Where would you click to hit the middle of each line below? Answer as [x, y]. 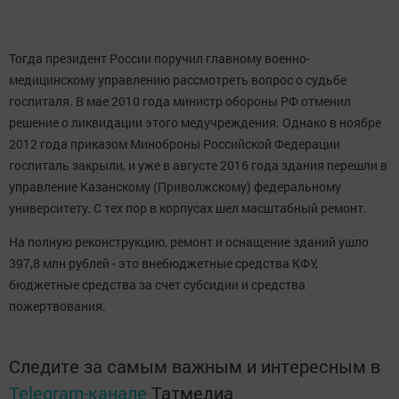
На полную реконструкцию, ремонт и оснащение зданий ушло [189, 242]
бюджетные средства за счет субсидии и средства [157, 285]
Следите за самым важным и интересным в [195, 366]
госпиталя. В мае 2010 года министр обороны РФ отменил [180, 102]
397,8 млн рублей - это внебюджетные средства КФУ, [163, 264]
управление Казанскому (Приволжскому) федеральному [175, 187]
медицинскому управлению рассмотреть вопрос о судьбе [178, 80]
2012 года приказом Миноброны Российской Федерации [175, 144]
